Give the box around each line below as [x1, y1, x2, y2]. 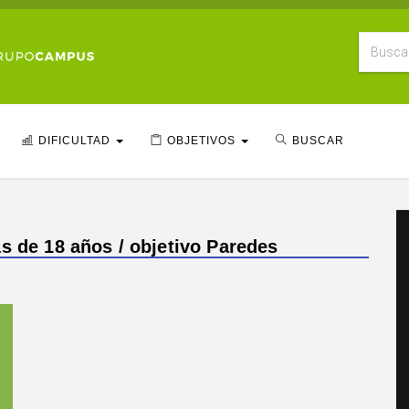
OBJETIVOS [167, 134, 239, 147]
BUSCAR [292, 134, 344, 147]
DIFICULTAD [38, 134, 114, 147]
